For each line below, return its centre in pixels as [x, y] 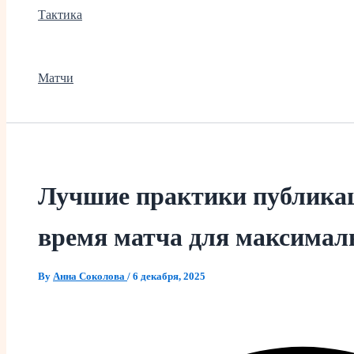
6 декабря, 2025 [169, 277]
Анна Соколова [90, 277]
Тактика [60, 14]
